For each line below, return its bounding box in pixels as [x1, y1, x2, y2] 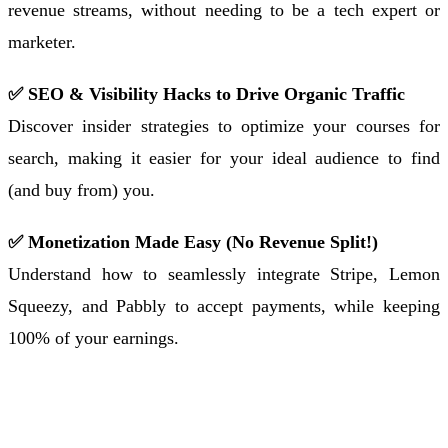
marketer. [8, 31, 76, 52]
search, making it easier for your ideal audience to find [8, 147, 440, 168]
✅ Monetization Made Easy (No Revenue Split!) [8, 231, 378, 252]
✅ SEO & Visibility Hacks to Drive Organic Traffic [8, 83, 405, 104]
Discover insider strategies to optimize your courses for [8, 115, 440, 136]
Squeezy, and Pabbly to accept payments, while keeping [8, 295, 440, 316]
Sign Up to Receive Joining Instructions [71, 391, 377, 412]
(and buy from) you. [8, 179, 155, 200]
